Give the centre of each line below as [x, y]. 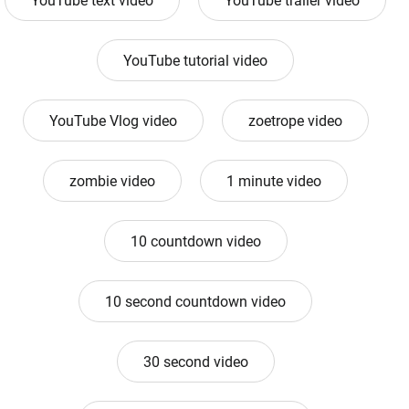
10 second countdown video [195, 302]
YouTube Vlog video [113, 121]
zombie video [112, 182]
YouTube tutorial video [195, 61]
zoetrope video [295, 121]
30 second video [195, 362]
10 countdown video [195, 242]
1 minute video [274, 182]
